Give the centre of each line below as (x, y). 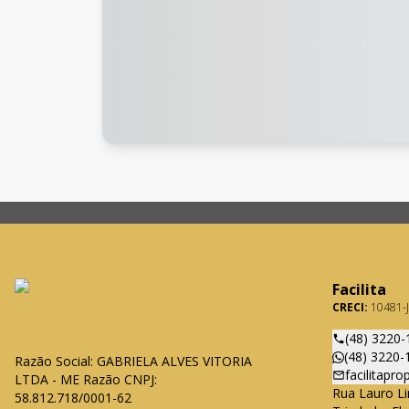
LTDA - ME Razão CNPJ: (86, 379)
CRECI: (351, 307)
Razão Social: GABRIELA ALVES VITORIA (133, 361)
